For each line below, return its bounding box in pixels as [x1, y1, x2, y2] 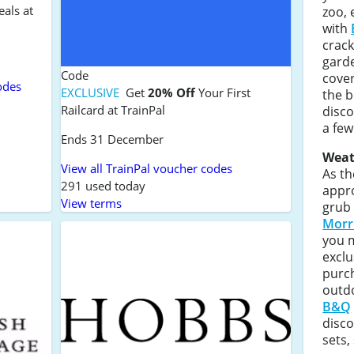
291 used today [60, 177, 145, 194]
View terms [60, 194, 122, 211]
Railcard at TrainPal [60, 101, 165, 118]
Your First [194, 84, 250, 100]
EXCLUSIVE [60, 84, 122, 100]
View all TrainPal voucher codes [60, 160, 232, 176]
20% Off [147, 84, 195, 100]
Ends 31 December [60, 130, 164, 147]
